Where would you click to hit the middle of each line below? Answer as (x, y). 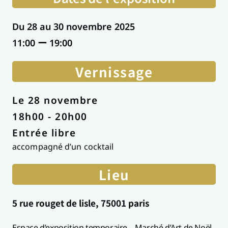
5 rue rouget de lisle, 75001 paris (81, 203)
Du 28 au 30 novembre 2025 (74, 26)
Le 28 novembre (55, 100)
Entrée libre (44, 133)
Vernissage (114, 71)
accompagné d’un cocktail (63, 146)
